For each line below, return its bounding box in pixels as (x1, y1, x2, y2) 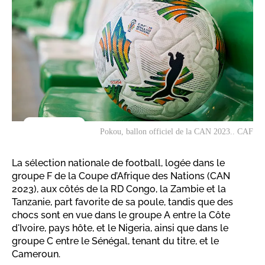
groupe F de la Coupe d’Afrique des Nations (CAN (12, 170, 230, 182)
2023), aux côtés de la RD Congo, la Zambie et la (12, 183, 226, 195)
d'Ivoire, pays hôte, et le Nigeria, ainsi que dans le (12, 222, 228, 234)
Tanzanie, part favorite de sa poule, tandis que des (12, 196, 233, 208)
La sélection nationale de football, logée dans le (12, 157, 225, 169)
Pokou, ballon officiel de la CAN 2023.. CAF (100, 127, 253, 137)
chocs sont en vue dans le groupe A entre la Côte (12, 209, 230, 221)
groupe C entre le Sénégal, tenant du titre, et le (12, 235, 219, 247)
